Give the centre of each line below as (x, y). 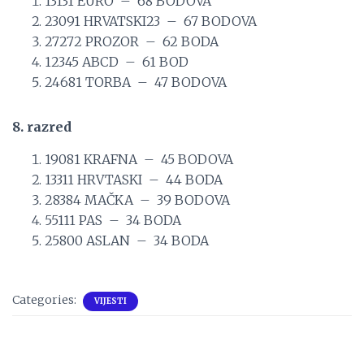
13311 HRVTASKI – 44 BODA (134, 180)
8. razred (42, 127)
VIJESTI (110, 301)
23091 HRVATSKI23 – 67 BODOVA (151, 21)
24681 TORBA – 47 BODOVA (136, 82)
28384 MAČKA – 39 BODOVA (137, 200)
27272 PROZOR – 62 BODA (132, 41)
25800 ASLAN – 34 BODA (127, 240)
